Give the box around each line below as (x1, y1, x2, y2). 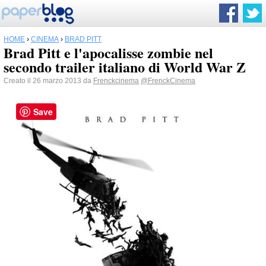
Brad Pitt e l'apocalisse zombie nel (4, 42, 213, 63)
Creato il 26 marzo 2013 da (4, 77, 93, 85)
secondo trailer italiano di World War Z (4, 56, 246, 77)
